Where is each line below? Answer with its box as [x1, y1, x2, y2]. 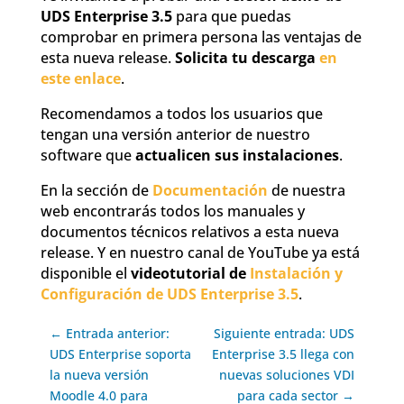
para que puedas [171, 6, 291, 27]
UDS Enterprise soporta [49, 345, 191, 363]
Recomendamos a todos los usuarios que [40, 104, 323, 124]
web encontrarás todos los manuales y [40, 201, 305, 222]
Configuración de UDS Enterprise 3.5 [40, 284, 298, 305]
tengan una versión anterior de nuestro [40, 124, 310, 145]
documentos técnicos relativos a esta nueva [40, 222, 339, 243]
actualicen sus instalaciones [134, 145, 339, 166]
